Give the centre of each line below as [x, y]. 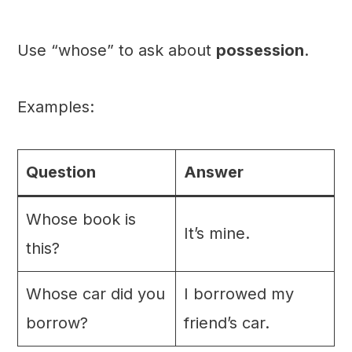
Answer [213, 172]
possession [260, 51]
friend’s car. [226, 323]
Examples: [55, 107]
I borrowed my [238, 294]
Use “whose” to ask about [116, 51]
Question [60, 172]
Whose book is [81, 220]
